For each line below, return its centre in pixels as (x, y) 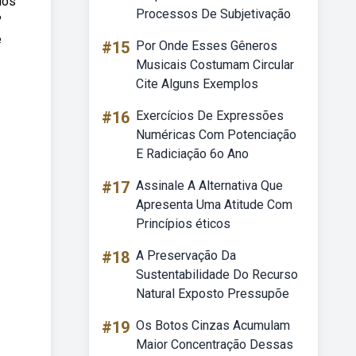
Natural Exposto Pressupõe (213, 294)
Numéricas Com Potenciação (216, 135)
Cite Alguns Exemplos (197, 84)
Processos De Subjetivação (213, 14)
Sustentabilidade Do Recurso (217, 275)
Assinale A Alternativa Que (209, 186)
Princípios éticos (183, 224)
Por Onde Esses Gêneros (207, 46)
